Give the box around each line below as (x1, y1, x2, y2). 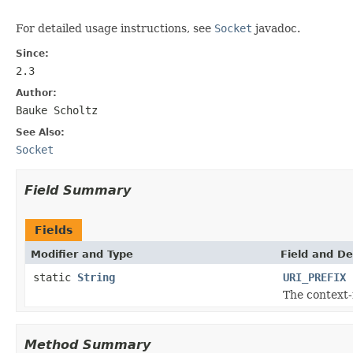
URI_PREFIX (283, 270, 346, 284)
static (33, 270, 77, 284)
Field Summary (24, 182, 131, 198)
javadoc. (252, 21, 300, 35)
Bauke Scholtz (16, 103, 98, 117)
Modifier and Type (31, 247, 133, 260)
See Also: (16, 126, 65, 138)
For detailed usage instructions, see (16, 21, 214, 35)
